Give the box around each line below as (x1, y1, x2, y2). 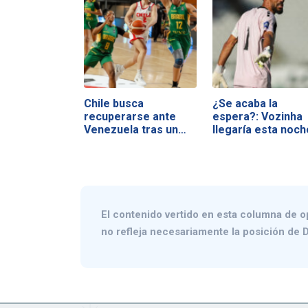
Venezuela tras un (84, 122, 178, 136)
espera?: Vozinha (212, 109, 302, 123)
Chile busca (84, 96, 144, 110)
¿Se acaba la (212, 96, 278, 110)
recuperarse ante (84, 109, 176, 123)
